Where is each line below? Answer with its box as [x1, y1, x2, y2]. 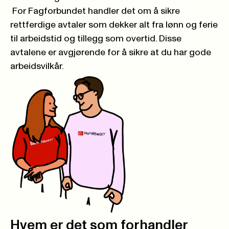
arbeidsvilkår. [10, 61, 64, 71]
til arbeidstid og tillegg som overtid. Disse [10, 34, 181, 43]
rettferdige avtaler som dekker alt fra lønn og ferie [10, 20, 218, 30]
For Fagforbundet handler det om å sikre [10, 6, 180, 16]
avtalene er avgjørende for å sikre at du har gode [10, 48, 211, 57]
